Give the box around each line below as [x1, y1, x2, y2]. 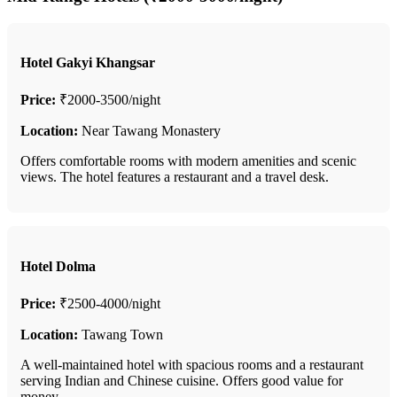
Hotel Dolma [20, 258, 96, 274]
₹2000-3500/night [56, 92, 160, 108]
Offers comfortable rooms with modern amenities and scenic [20, 153, 356, 169]
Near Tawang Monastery [78, 123, 221, 139]
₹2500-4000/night [56, 295, 160, 311]
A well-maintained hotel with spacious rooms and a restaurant [20, 356, 363, 372]
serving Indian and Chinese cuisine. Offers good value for [20, 372, 343, 388]
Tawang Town [78, 326, 163, 342]
